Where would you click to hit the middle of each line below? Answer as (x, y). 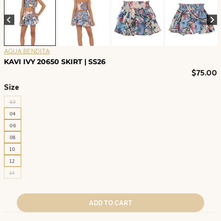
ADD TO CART (110, 203)
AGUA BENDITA (27, 51)
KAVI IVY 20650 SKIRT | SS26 (55, 61)
